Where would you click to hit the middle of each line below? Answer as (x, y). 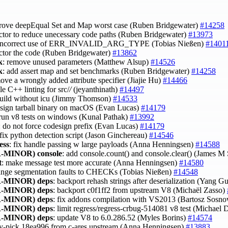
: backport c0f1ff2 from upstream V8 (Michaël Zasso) (140, 190)
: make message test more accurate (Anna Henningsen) (90, 162)
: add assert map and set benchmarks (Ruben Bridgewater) (97, 71)
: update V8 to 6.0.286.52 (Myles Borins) (120, 217)
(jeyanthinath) (95, 89)
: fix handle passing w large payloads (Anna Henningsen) (102, 144)
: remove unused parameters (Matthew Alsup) (77, 62)
